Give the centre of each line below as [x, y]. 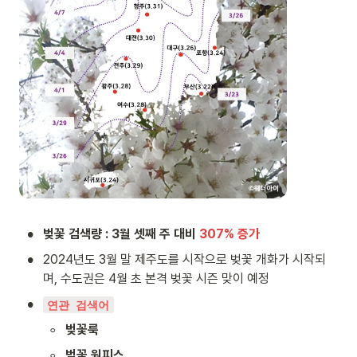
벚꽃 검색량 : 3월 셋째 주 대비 [121, 234]
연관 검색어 [78, 305]
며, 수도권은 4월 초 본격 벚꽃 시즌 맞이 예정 [156, 279]
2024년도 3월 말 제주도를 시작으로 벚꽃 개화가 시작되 [184, 260]
